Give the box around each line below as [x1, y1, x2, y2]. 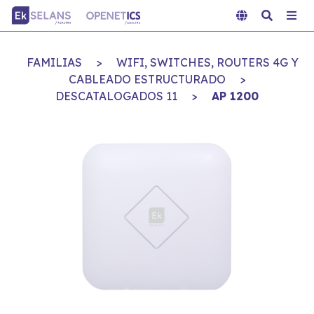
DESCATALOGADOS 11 [55, 89, 177, 103]
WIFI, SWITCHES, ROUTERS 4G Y [116, 55, 299, 69]
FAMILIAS [27, 55, 82, 69]
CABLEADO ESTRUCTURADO [68, 72, 226, 86]
